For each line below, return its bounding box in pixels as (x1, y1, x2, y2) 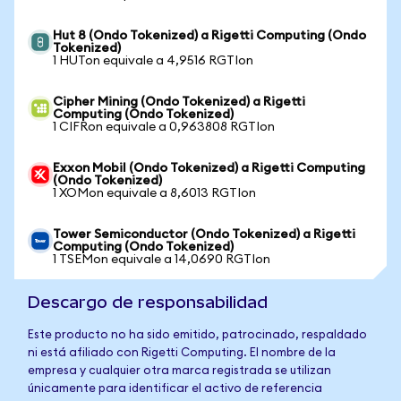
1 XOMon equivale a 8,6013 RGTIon (53, 187, 256, 200)
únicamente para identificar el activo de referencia (28, 383, 322, 395)
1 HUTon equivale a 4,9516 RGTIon (53, 55, 253, 67)
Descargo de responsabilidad (28, 293, 268, 311)
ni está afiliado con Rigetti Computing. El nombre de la (28, 347, 336, 359)
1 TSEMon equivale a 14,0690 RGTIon (53, 253, 270, 266)
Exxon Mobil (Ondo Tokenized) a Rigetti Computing (53, 162, 365, 175)
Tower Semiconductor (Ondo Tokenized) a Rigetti (53, 228, 355, 241)
